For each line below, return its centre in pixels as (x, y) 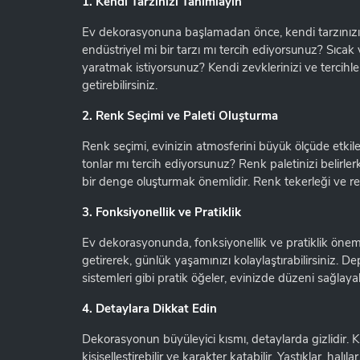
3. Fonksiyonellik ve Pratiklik (162, 212)
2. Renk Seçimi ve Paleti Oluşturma (180, 116)
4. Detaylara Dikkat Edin (149, 309)
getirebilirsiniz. (120, 85)
